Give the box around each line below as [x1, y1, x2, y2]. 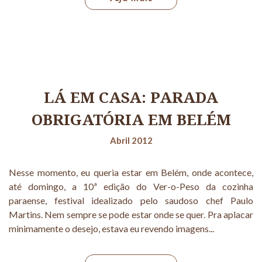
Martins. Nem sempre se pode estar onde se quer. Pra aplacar [9, 209, 253, 220]
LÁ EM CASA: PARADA [44, 87, 218, 108]
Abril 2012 [109, 135, 153, 146]
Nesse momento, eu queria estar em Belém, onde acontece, [9, 167, 253, 178]
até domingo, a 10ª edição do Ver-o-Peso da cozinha [9, 181, 253, 192]
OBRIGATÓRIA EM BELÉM [31, 109, 231, 130]
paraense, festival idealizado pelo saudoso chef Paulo [9, 195, 253, 206]
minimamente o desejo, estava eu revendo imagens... [9, 223, 214, 235]
